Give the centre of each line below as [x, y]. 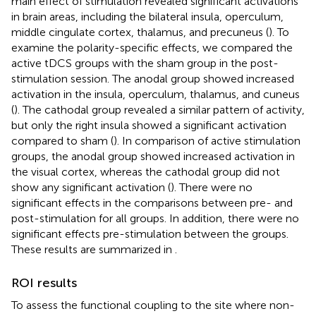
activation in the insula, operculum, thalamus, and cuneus [156, 94]
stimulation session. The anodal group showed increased [153, 78]
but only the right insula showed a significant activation [149, 125]
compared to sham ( [62, 140]
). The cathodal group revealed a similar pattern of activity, [159, 109]
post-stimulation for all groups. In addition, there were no [155, 218]
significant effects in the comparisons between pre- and [152, 202]
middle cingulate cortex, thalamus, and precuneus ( [140, 32]
